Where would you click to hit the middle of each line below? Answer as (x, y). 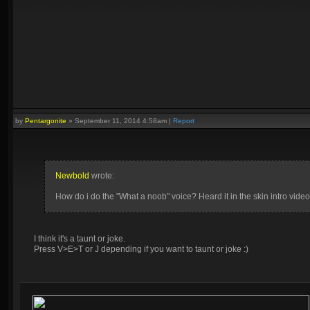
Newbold (72, 176)
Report (184, 121)
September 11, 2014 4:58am (121, 121)
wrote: (102, 176)
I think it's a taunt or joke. (80, 239)
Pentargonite (46, 121)
